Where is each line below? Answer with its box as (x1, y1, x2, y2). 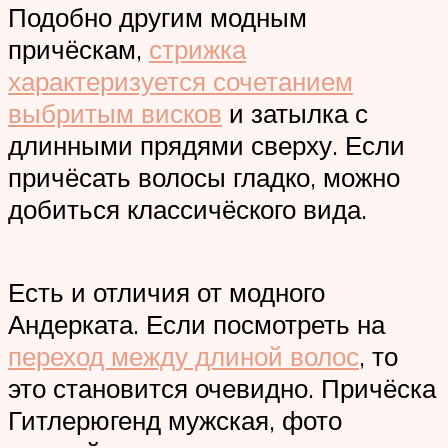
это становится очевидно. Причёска (8, 371, 436, 404)
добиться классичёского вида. (8, 192, 367, 225)
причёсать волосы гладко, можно (8, 160, 400, 193)
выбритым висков (8, 96, 222, 129)
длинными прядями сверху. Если (8, 128, 405, 161)
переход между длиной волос (8, 339, 359, 372)
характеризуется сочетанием (8, 64, 353, 97)
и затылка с (222, 96, 368, 129)
